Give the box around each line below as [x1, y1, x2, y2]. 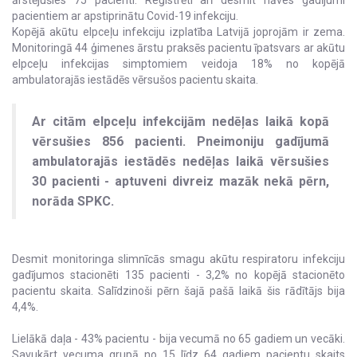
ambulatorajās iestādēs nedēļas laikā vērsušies [32, 154, 329, 170]
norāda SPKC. [32, 194, 114, 210]
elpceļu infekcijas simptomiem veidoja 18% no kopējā [12, 57, 345, 71]
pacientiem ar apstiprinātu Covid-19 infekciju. [12, 10, 238, 23]
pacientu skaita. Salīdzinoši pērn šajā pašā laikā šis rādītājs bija [12, 284, 345, 298]
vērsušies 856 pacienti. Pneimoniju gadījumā [32, 134, 329, 150]
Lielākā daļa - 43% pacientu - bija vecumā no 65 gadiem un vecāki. [12, 332, 345, 346]
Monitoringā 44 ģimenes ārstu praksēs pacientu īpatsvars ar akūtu [12, 41, 345, 55]
